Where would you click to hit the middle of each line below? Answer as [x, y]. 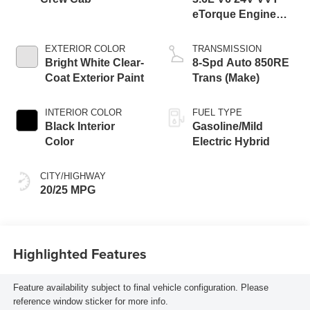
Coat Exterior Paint [94, 78]
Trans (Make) [226, 78]
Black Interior [80, 127]
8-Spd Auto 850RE [241, 63]
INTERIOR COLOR [83, 113]
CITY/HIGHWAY [73, 176]
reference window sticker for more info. [90, 301]
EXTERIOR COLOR [85, 49]
